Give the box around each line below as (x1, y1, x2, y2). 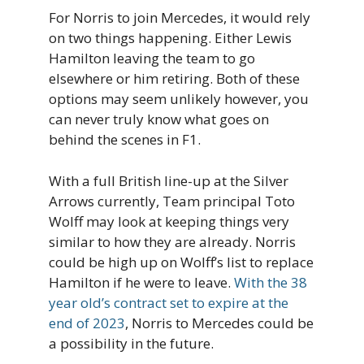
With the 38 (234, 272, 307, 292)
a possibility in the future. (49, 333, 214, 353)
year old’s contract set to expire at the (49, 292, 288, 312)
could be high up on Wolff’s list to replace (49, 252, 314, 271)
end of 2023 (49, 313, 125, 332)
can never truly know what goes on (49, 110, 269, 129)
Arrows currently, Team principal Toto (49, 191, 295, 210)
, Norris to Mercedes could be (125, 313, 314, 332)
